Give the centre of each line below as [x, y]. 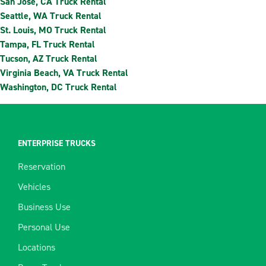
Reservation [42, 167]
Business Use [44, 207]
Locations [37, 248]
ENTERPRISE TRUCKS [57, 144]
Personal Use [44, 227]
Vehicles [34, 187]
